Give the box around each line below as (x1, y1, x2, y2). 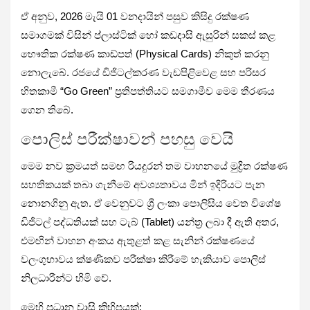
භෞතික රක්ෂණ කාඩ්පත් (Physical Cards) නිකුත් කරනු (21, 47, 269, 60)
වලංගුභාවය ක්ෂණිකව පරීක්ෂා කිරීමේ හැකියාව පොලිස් (21, 253, 266, 265)
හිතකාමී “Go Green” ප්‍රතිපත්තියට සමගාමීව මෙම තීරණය (21, 84, 275, 97)
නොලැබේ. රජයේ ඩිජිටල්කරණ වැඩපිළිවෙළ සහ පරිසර (21, 66, 266, 78)
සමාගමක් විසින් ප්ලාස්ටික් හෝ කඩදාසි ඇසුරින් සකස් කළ (21, 28, 275, 41)
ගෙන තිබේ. (21, 103, 73, 116)
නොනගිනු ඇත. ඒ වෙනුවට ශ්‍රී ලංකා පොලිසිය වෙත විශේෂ (21, 197, 281, 209)
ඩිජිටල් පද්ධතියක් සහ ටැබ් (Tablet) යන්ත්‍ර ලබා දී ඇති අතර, (21, 215, 279, 228)
